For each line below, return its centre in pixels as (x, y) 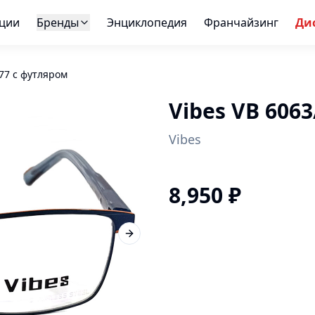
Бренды (57, 22)
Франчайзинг (241, 22)
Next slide (152, 239)
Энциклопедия (147, 22)
